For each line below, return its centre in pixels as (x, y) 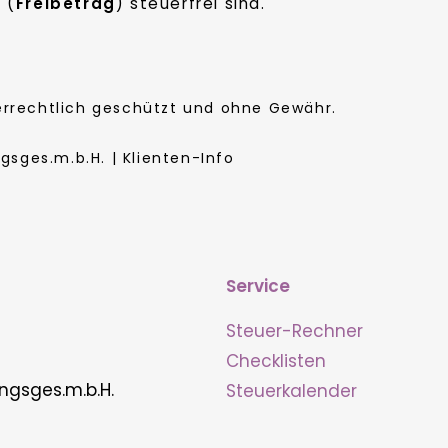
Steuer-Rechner (294, 331)
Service (258, 286)
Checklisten (276, 361)
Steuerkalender (291, 391)
